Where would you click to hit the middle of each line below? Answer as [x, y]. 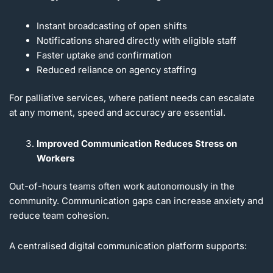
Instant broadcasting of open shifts [112, 26]
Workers [55, 158]
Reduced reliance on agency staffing [116, 69]
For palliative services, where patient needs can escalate [132, 98]
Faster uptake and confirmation [104, 55]
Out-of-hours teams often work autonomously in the [122, 186]
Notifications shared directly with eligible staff [136, 40]
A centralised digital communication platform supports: [128, 246]
